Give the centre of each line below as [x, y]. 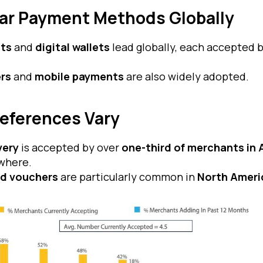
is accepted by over [70, 148]
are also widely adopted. [186, 77]
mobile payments [79, 77]
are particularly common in [128, 177]
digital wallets [73, 47]
